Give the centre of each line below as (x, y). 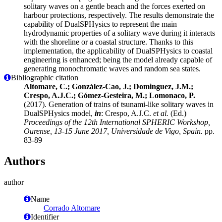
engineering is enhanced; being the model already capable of (118, 59)
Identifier (45, 217)
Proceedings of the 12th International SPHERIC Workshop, (117, 122)
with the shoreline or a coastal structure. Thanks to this (109, 42)
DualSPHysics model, (59, 113)
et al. (161, 113)
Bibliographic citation (45, 77)
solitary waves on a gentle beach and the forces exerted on (114, 6)
